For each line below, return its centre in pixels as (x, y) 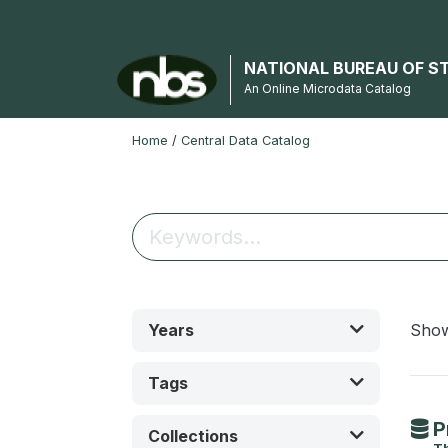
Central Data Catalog (245, 140)
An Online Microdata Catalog (327, 88)
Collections (193, 436)
